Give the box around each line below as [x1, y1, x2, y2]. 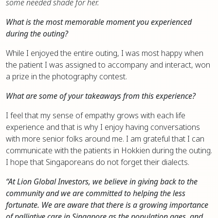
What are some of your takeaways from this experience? [6, 91, 196, 102]
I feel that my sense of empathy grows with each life [6, 110, 185, 121]
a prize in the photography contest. [6, 71, 127, 82]
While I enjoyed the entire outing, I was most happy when [6, 48, 203, 59]
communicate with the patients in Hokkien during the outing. [6, 145, 212, 156]
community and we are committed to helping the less [6, 188, 185, 199]
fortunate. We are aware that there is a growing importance [6, 200, 208, 211]
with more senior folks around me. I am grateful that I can [6, 133, 204, 145]
